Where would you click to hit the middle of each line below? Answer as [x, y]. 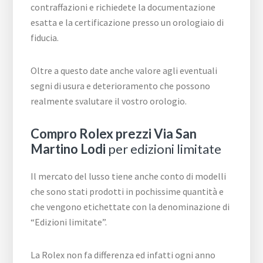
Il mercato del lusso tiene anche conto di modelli [129, 176]
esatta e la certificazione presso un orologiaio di [127, 22]
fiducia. [45, 37]
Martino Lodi [68, 149]
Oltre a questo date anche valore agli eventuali [124, 70]
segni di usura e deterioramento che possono [121, 85]
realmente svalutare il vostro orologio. [109, 101]
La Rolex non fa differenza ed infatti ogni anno [123, 254]
